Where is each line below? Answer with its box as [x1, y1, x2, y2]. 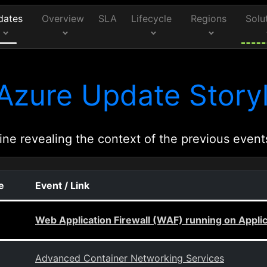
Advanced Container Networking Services [35, 252, 224, 264]
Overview [42, 13, 84, 24]
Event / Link [35, 179, 89, 191]
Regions [191, 13, 227, 24]
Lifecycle [131, 13, 172, 24]
